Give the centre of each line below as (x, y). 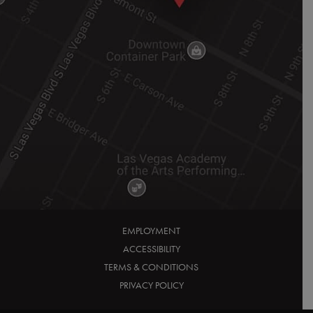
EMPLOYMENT (151, 231)
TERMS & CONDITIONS (151, 267)
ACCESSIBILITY (151, 249)
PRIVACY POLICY (151, 285)
